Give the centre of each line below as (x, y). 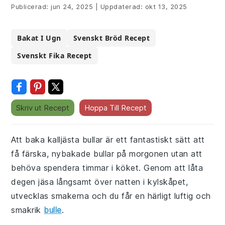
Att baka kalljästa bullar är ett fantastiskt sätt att (108, 140)
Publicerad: (31, 7)
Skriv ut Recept (43, 108)
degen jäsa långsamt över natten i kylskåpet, (100, 182)
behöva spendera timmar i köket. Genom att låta (107, 168)
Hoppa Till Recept (116, 108)
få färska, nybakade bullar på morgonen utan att (107, 154)
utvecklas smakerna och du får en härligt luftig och (111, 196)
